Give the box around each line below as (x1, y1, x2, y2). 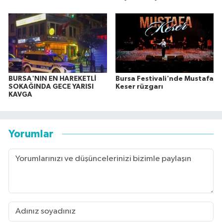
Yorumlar (8, 129, 54, 140)
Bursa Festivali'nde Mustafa (115, 75, 214, 82)
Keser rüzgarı (115, 83, 163, 90)
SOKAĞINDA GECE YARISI (8, 83, 94, 90)
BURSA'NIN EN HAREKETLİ (8, 75, 96, 82)
